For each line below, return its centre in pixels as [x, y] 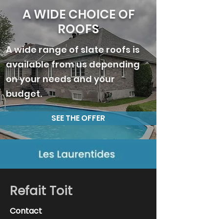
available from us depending [73, 64]
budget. [24, 94]
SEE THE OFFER [78, 118]
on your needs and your [60, 79]
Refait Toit [41, 191]
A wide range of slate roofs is [73, 50]
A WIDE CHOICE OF [78, 14]
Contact [26, 211]
